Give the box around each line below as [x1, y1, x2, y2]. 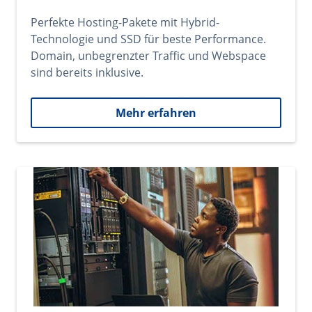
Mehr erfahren [116, 105, 196, 120]
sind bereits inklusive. [31, 65, 143, 80]
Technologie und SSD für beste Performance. [31, 31, 266, 47]
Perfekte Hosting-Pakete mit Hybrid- [31, 15, 219, 30]
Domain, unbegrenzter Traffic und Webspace [31, 48, 266, 63]
